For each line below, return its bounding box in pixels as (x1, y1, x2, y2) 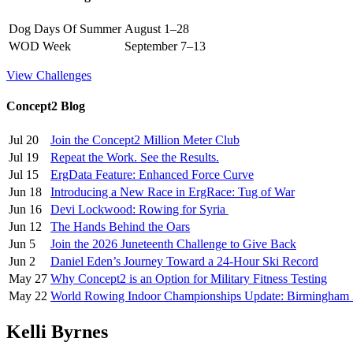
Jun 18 (9, 184, 42, 199)
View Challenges (6, 69, 91, 83)
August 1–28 (124, 22, 189, 36)
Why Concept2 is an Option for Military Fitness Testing (50, 271, 327, 285)
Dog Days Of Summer (9, 22, 121, 36)
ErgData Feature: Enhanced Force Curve (50, 167, 254, 181)
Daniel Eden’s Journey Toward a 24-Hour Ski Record (50, 254, 318, 268)
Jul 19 (9, 150, 39, 164)
